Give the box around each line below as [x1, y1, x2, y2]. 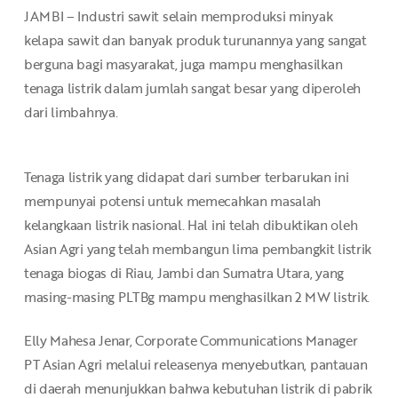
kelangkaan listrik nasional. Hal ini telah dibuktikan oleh [23, 214, 358, 235]
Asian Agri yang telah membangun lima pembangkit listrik [23, 238, 372, 259]
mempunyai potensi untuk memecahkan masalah [23, 190, 322, 211]
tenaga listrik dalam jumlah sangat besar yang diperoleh [23, 78, 362, 98]
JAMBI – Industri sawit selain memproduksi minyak [23, 6, 333, 26]
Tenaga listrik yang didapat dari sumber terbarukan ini [23, 166, 349, 187]
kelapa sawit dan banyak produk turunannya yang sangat [23, 30, 367, 50]
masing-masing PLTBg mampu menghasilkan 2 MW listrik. [23, 286, 373, 306]
